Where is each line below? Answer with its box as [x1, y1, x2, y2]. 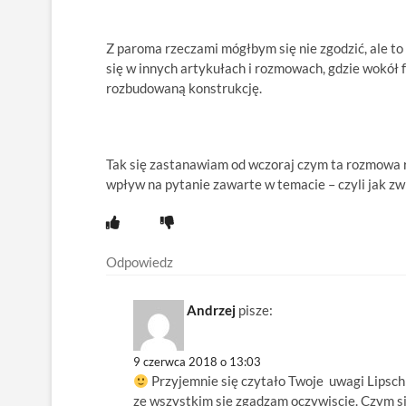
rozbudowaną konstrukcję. [106, 79, 262, 96]
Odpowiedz [106, 253, 173, 270]
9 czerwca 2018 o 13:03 [133, 354, 261, 370]
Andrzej [187, 302, 236, 319]
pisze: [238, 302, 273, 319]
